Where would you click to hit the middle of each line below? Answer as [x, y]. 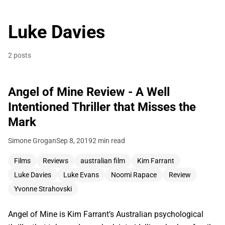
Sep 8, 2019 [74, 141]
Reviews [55, 161]
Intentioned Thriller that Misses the [102, 107]
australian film [103, 161]
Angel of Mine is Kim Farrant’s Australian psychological [106, 214]
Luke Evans [81, 175]
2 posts [20, 55]
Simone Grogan [32, 141]
